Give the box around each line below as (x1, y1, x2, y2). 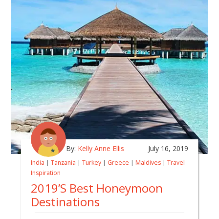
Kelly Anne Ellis (78, 143, 124, 153)
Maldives (135, 158, 161, 167)
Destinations (31, 193, 100, 210)
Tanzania (51, 158, 76, 167)
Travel (167, 158, 185, 167)
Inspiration (31, 168, 61, 177)
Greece (108, 158, 129, 167)
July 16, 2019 (148, 143, 188, 153)
